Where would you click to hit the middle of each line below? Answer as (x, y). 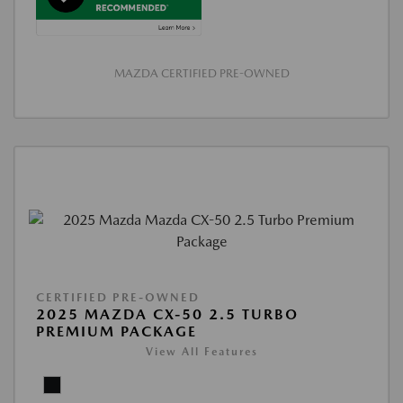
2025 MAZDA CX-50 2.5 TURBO (167, 315)
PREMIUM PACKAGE (116, 332)
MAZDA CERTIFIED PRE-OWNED (201, 74)
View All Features (201, 352)
